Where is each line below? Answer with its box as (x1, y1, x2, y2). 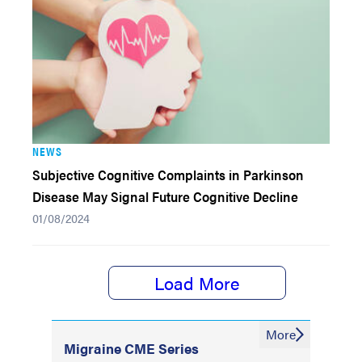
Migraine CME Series (64, 339, 199, 358)
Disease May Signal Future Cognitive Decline (32, 187, 298, 206)
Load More (154, 270, 240, 295)
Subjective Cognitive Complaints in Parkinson (32, 165, 304, 184)
